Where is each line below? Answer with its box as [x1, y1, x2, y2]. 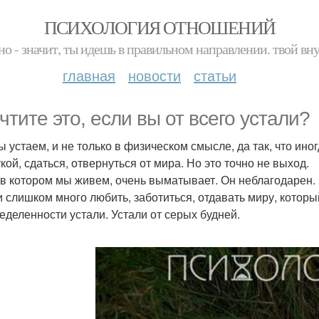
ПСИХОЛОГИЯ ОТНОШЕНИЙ [43, 15, 276, 39]
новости [128, 65, 181, 85]
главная [63, 65, 115, 85]
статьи [194, 65, 236, 85]
